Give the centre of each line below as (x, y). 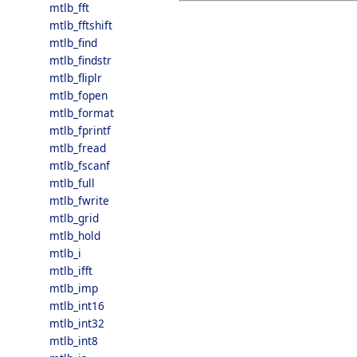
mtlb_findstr (80, 60)
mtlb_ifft (71, 271)
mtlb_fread (78, 148)
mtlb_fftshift (81, 25)
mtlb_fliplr (76, 78)
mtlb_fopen (78, 95)
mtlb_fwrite (79, 200)
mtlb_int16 (77, 306)
